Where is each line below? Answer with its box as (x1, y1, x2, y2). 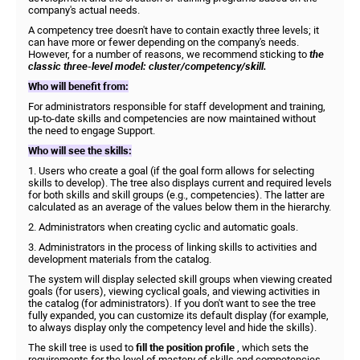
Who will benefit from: (28, 80, 129, 92)
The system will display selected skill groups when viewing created (28, 273, 332, 285)
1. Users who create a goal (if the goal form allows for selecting (28, 165, 314, 177)
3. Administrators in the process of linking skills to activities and (28, 241, 317, 253)
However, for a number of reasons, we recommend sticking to (28, 48, 309, 60)
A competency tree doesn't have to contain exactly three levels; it (28, 24, 319, 36)
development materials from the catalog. (28, 253, 211, 265)
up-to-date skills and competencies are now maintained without (28, 112, 316, 125)
